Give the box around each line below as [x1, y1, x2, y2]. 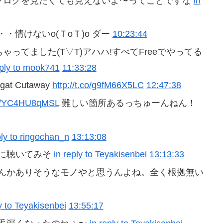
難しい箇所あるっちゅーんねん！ [59, 98, 196, 108]
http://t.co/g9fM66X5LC [52, 80, 144, 91]
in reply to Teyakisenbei [53, 149, 147, 160]
